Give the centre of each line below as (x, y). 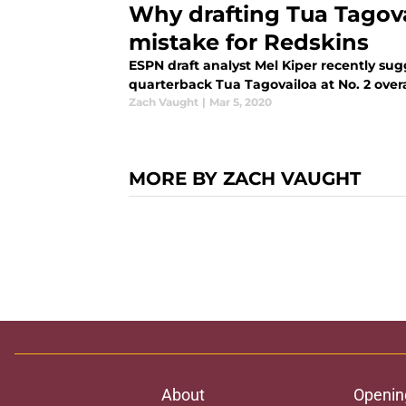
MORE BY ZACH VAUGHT (245, 179)
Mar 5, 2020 (241, 102)
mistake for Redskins (249, 43)
